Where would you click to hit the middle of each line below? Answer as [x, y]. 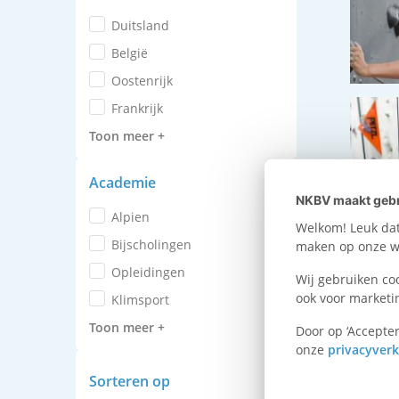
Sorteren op [129, 381]
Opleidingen [153, 272]
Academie [127, 183]
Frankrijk [140, 108]
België [133, 53]
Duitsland [144, 25]
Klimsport [144, 300]
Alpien [134, 217]
